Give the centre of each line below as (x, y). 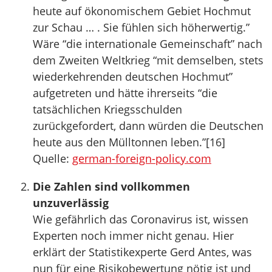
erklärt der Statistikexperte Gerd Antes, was (142, 252)
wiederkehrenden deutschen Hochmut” (133, 76)
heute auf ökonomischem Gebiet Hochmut (142, 11)
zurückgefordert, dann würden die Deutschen (148, 126)
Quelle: (53, 158)
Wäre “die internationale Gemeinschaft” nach (148, 44)
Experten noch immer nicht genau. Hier (133, 236)
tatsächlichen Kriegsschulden (107, 109)
